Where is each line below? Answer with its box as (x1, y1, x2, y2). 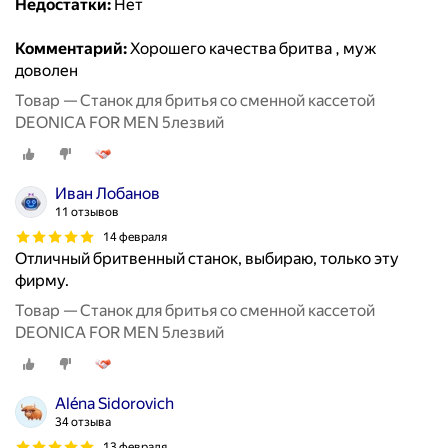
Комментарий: (15, 39, 127, 59)
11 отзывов (55, 205, 119, 220)
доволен (15, 61, 78, 81)
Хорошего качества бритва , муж (127, 39, 377, 59)
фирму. (15, 271, 69, 291)
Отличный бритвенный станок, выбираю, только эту (15, 249, 399, 269)
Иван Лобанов (55, 184, 160, 204)
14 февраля (103, 229, 167, 244)
